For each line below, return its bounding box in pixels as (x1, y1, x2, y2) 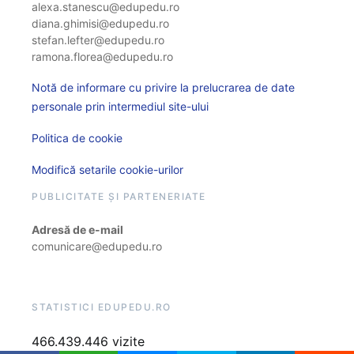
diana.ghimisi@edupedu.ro (32, 17, 169, 31)
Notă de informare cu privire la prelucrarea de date (32, 81, 295, 95)
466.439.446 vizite (32, 333, 145, 350)
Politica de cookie (32, 131, 122, 145)
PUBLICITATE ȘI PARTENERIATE (32, 190, 206, 203)
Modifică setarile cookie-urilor (32, 163, 183, 177)
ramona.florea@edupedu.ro (32, 50, 173, 64)
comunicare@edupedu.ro (32, 239, 162, 254)
